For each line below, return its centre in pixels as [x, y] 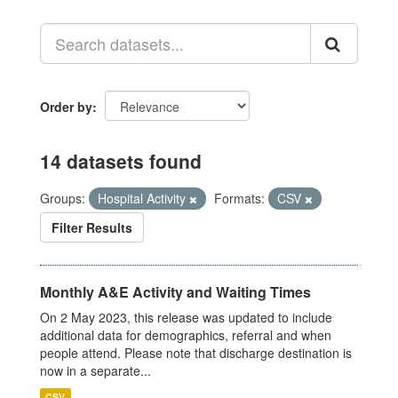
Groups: [63, 198]
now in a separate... [96, 370]
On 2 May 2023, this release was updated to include [186, 317]
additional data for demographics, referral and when [186, 335]
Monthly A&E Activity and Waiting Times [175, 292]
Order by [66, 107]
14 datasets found [121, 161]
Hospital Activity [143, 198]
